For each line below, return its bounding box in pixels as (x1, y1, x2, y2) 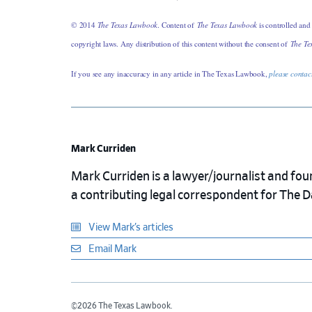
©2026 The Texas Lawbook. (71, 302, 172, 311)
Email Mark (86, 244, 136, 255)
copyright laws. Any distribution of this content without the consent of (71, 38, 290, 49)
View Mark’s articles (86, 223, 173, 233)
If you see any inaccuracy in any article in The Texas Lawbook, (71, 68, 270, 79)
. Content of (157, 19, 197, 30)
